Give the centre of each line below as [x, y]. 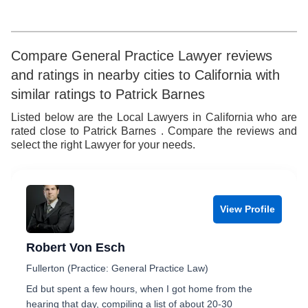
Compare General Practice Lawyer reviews [142, 56]
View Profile [247, 209]
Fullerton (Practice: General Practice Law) [117, 268]
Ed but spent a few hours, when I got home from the [139, 289]
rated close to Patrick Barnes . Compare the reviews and [154, 131]
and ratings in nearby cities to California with [145, 75]
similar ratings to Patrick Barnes [108, 94]
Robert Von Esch [76, 247]
